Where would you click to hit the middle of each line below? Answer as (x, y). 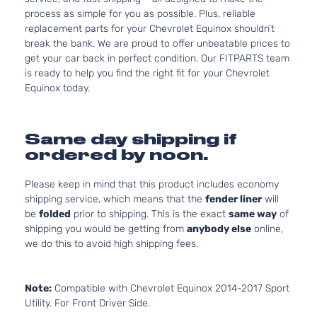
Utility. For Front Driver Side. (87, 303)
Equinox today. (57, 88)
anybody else (219, 229)
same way (253, 214)
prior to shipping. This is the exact (150, 214)
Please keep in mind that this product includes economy (152, 184)
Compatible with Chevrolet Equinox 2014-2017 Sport (171, 288)
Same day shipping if (131, 139)
